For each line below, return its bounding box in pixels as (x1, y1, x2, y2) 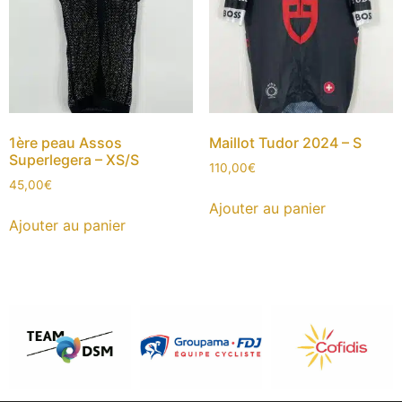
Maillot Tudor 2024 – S (208, 134, 362, 153)
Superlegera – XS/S (9, 151, 139, 170)
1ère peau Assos (9, 134, 122, 153)
